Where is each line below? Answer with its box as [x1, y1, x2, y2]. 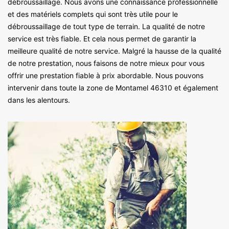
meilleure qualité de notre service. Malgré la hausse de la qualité [8, 46, 221, 55]
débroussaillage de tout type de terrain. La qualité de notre [8, 21, 205, 31]
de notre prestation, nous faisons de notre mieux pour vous [8, 58, 204, 67]
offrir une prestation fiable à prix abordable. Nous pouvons [8, 71, 203, 80]
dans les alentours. [8, 95, 70, 104]
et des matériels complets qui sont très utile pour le [8, 9, 178, 18]
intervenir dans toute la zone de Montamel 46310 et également [8, 83, 218, 92]
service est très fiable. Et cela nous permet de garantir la [8, 34, 196, 43]
